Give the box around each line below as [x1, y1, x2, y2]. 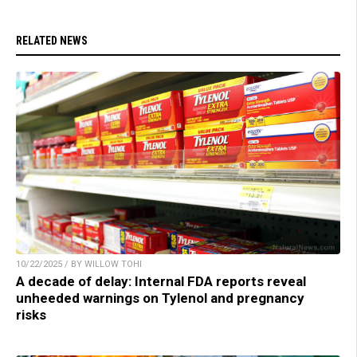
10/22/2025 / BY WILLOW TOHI [16, 259, 142, 270]
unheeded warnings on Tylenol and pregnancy [16, 290, 304, 307]
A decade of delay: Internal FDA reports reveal [16, 273, 306, 290]
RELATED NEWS [16, 34, 88, 48]
